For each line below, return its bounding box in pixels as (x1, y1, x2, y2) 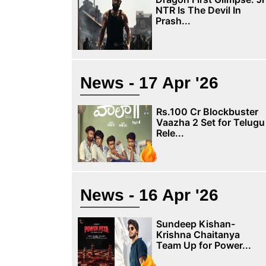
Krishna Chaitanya (156, 229, 240, 240)
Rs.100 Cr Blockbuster (156, 106, 258, 118)
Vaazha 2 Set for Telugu (156, 116, 265, 128)
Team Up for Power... (156, 239, 251, 251)
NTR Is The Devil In (155, 4, 241, 16)
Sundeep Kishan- (156, 218, 235, 230)
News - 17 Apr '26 (80, 74, 218, 92)
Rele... (156, 127, 184, 139)
